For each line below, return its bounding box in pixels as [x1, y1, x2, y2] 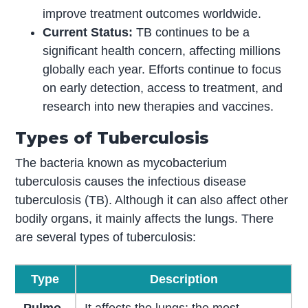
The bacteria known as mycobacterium [15, 156, 228, 170]
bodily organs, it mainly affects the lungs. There [15, 212, 274, 226]
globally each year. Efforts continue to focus [43, 63, 282, 77]
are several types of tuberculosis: [15, 230, 197, 245]
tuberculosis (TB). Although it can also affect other [15, 193, 289, 208]
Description [149, 272, 218, 287]
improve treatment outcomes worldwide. [43, 7, 262, 21]
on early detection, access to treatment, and [43, 81, 283, 96]
